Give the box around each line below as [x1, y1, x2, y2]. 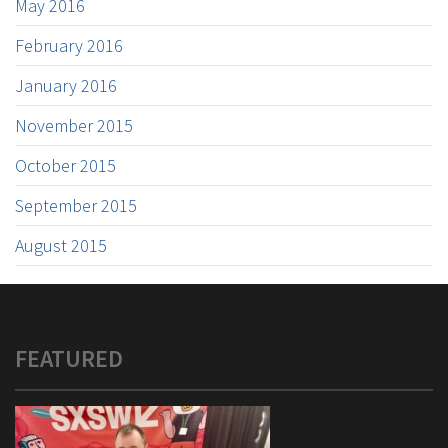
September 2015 [15, 194, 137, 217]
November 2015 [15, 114, 133, 137]
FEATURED [15, 343, 123, 374]
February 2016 [15, 34, 123, 57]
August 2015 [15, 234, 107, 257]
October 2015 [15, 154, 116, 177]
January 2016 [15, 74, 117, 97]
